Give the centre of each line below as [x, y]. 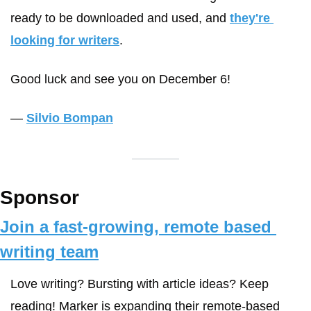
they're [250, 18]
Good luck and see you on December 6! [122, 79]
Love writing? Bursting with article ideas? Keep [140, 284]
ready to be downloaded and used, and [120, 18]
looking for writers [65, 40]
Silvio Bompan [70, 118]
